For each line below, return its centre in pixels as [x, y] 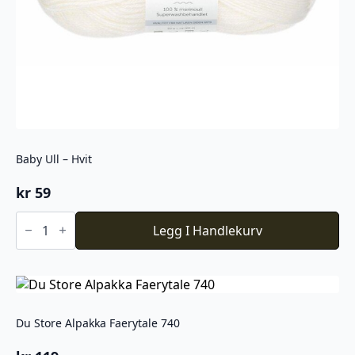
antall [32, 267]
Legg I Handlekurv [207, 230]
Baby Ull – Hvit [54, 158]
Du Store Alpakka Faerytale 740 [98, 323]
